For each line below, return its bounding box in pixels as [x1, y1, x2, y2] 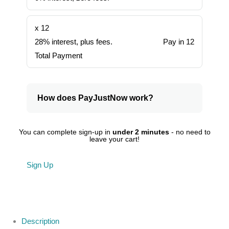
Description [21, 217, 60, 226]
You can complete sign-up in [18, 128, 112, 136]
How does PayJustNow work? [37, 94, 154, 103]
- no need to [169, 128, 211, 136]
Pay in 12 [163, 37, 194, 47]
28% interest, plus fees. [35, 37, 113, 47]
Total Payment [35, 51, 83, 60]
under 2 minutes [112, 128, 169, 136]
